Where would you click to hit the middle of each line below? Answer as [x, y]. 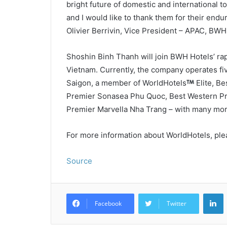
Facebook [108, 203]
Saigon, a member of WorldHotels [126, 83]
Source [79, 161]
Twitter [176, 203]
